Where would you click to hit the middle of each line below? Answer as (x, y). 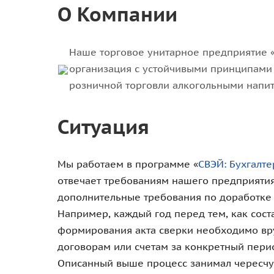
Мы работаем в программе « (128, 164)
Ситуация (103, 127)
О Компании (117, 14)
